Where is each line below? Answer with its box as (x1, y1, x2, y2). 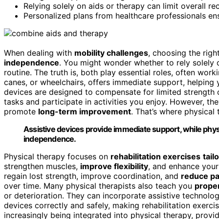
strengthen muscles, (4, 161, 80, 171)
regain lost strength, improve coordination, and (4, 171, 181, 181)
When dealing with (4, 47, 74, 58)
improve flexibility (80, 161, 148, 171)
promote (4, 106, 38, 116)
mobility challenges (74, 47, 148, 58)
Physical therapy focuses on (4, 151, 110, 161)
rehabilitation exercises (110, 151, 200, 161)
